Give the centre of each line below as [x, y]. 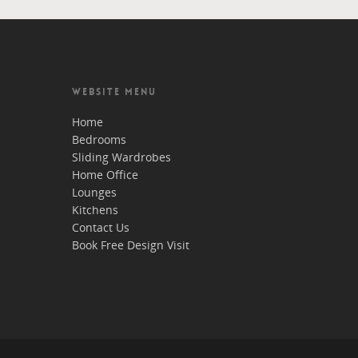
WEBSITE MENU [114, 91]
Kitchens [95, 209]
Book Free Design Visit [131, 245]
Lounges [94, 192]
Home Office [105, 174]
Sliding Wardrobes [121, 157]
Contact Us [101, 227]
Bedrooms [99, 139]
